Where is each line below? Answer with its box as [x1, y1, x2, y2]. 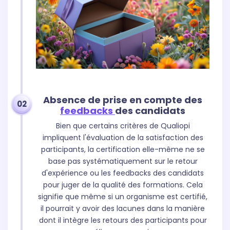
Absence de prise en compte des [43, 93, 202, 107]
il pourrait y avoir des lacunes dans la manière [41, 203, 205, 214]
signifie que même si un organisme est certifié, [38, 191, 207, 202]
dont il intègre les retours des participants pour [39, 215, 207, 226]
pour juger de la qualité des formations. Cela [43, 180, 203, 190]
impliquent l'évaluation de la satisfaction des [42, 132, 203, 143]
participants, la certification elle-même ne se [41, 144, 205, 155]
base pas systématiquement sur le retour [48, 156, 198, 167]
